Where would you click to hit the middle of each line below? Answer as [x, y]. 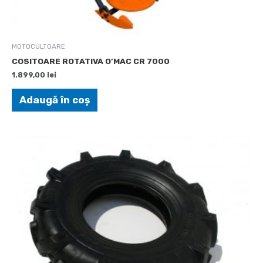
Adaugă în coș [54, 100]
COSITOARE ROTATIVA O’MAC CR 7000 [91, 61]
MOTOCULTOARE [38, 47]
